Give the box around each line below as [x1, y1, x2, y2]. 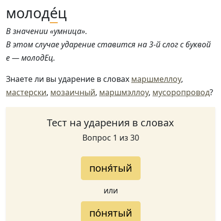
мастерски [6, 87, 46, 98]
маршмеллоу [131, 74, 181, 84]
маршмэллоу [99, 87, 148, 98]
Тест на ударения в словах [47, 116, 174, 129]
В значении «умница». [6, 26, 87, 37]
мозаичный [50, 87, 95, 98]
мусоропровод [152, 87, 210, 98]
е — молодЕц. [6, 52, 55, 63]
